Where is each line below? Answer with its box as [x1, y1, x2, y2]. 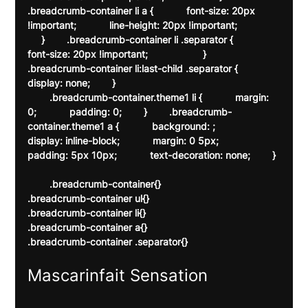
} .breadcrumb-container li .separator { [27, 33, 267, 45]
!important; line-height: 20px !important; [27, 19, 279, 31]
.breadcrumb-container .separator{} [27, 235, 188, 247]
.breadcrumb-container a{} [27, 221, 148, 233]
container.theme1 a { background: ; [27, 120, 249, 132]
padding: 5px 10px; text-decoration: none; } [27, 148, 279, 161]
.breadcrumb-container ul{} [27, 192, 150, 204]
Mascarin [27, 265, 100, 285]
